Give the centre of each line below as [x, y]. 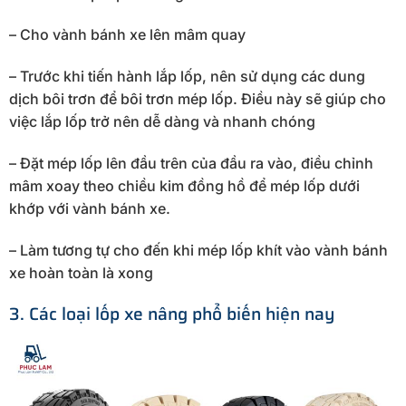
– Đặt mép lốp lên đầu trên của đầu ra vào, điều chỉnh [191, 163]
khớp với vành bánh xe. [90, 208]
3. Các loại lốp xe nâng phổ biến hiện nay [172, 314]
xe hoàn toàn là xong [81, 272]
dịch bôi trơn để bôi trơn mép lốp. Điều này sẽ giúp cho [198, 99]
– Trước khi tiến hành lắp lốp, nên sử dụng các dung [187, 77]
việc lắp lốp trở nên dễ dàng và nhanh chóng [162, 122]
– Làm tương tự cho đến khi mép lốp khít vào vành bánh [198, 250]
